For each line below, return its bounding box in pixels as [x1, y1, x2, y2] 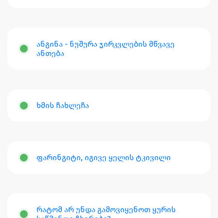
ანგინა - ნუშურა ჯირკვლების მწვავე [36, 39, 175, 49]
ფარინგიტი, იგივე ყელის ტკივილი [36, 153, 171, 163]
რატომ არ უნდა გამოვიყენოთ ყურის [36, 205, 176, 215]
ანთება [36, 49, 64, 58]
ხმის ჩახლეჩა [36, 101, 89, 110]
